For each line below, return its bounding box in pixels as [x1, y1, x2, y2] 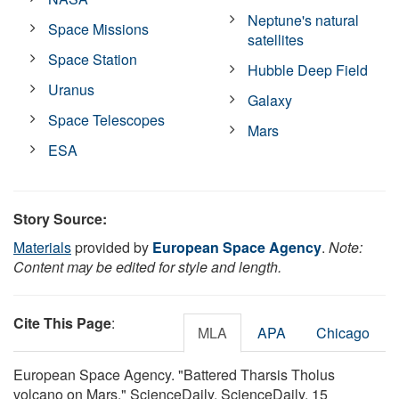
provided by [71, 236, 152, 257]
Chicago [316, 322, 370, 343]
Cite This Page [13, 312, 111, 333]
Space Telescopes [48, 109, 166, 130]
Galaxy [248, 89, 293, 110]
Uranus [48, 78, 95, 100]
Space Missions [48, 18, 150, 39]
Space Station [48, 48, 138, 69]
